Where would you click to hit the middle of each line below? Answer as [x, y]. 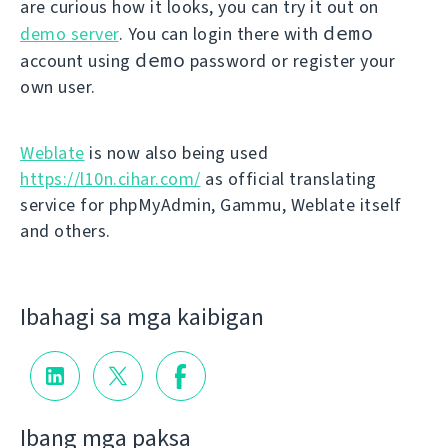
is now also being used [176, 153]
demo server [69, 34]
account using [77, 61]
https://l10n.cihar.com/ [110, 179]
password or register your [290, 61]
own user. [58, 87]
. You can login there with [220, 34]
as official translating [288, 179]
